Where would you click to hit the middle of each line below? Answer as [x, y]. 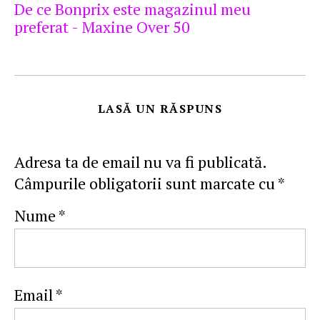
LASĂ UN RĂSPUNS [160, 109]
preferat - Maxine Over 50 [102, 27]
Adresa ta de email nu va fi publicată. [140, 162]
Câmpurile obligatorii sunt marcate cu [146, 184]
